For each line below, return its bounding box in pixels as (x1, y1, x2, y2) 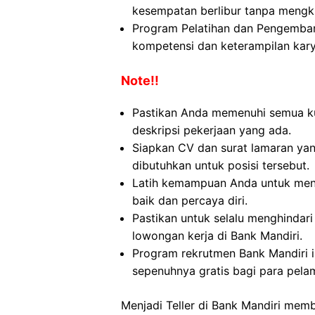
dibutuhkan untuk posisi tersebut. (132, 158, 309, 172)
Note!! (121, 73, 159, 88)
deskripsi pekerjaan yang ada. (132, 123, 291, 137)
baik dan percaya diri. (132, 193, 247, 207)
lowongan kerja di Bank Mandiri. (132, 229, 302, 243)
